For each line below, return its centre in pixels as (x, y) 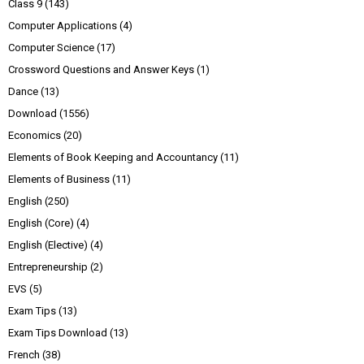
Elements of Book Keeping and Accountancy (113, 157)
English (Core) (41, 223)
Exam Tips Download (58, 332)
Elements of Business (59, 179)
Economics (35, 135)
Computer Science (51, 47)
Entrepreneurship (48, 266)
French (24, 354)
